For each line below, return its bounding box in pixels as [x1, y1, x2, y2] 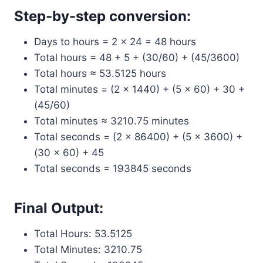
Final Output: [14, 200, 103, 217]
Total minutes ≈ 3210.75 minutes [34, 115, 189, 127]
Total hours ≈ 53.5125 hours [34, 68, 166, 79]
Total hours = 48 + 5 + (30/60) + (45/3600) [34, 52, 240, 63]
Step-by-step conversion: [14, 8, 191, 25]
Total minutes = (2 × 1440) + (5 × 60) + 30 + [34, 83, 245, 95]
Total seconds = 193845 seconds [34, 163, 191, 174]
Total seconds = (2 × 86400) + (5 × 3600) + [34, 131, 242, 143]
